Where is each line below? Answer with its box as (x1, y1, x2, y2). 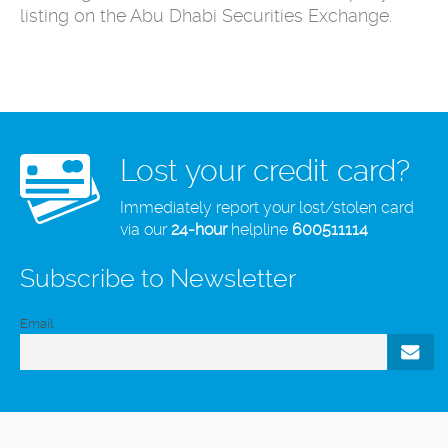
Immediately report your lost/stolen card (120, 198, 414, 218)
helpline (227, 220, 292, 240)
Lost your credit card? (120, 153, 410, 189)
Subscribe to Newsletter (20, 264, 297, 294)
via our (120, 220, 171, 240)
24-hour (171, 220, 227, 240)
